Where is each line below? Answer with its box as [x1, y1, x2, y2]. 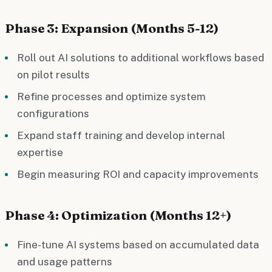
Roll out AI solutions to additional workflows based [17, 51, 264, 64]
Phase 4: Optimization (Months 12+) [5, 206, 231, 223]
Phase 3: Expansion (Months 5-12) [5, 19, 219, 36]
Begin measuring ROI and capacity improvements [17, 168, 259, 180]
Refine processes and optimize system [17, 90, 206, 103]
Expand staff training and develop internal [17, 129, 225, 141]
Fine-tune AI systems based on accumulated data [17, 238, 259, 251]
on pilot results [17, 68, 90, 81]
